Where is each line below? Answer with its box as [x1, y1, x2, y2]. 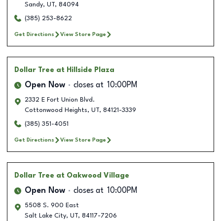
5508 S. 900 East [25, 202, 79, 209]
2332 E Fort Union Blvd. [25, 96, 95, 103]
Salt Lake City [25, 212, 66, 219]
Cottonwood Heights [25, 107, 87, 113]
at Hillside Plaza [56, 66, 114, 74]
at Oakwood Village [56, 172, 129, 179]
